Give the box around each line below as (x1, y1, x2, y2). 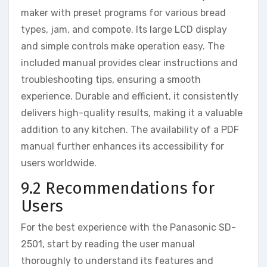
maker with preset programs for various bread (21, 7, 226, 19)
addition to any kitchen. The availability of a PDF (21, 124, 239, 136)
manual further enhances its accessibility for (21, 141, 224, 153)
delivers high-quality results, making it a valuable (21, 107, 243, 119)
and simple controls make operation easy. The (21, 41, 225, 52)
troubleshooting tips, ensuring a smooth (21, 74, 201, 86)
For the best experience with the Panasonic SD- (21, 221, 236, 233)
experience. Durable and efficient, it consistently (21, 91, 238, 103)
